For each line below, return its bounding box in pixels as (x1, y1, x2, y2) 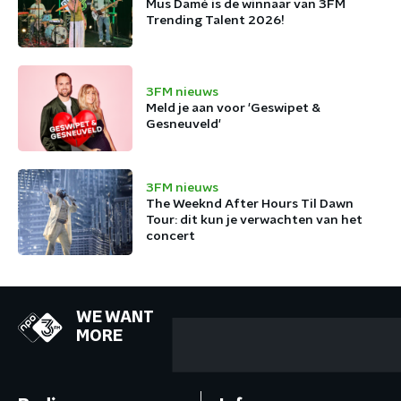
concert (146, 229, 195, 243)
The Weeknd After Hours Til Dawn (146, 197, 354, 210)
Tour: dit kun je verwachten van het (146, 213, 363, 226)
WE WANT (76, 309, 154, 326)
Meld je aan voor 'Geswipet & (146, 101, 320, 115)
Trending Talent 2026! (146, 13, 285, 27)
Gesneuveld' (146, 117, 221, 131)
